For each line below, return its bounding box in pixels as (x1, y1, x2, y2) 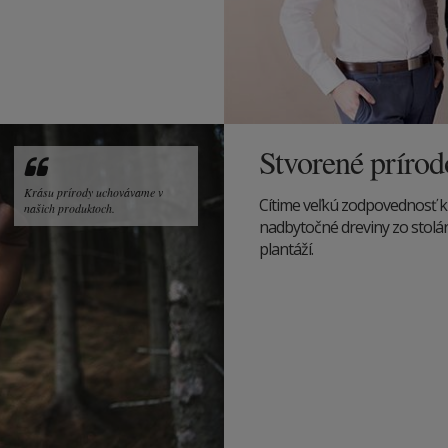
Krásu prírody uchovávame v (24, 183, 163, 200)
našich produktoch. (24, 199, 115, 216)
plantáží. (259, 237, 313, 260)
